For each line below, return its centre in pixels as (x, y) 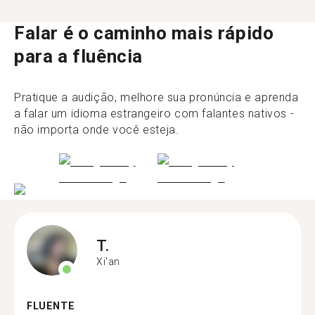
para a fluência (79, 56)
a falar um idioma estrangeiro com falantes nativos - (154, 113)
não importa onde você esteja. (97, 129)
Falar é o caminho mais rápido (144, 33)
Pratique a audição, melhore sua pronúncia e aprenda (156, 97)
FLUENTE (51, 306)
